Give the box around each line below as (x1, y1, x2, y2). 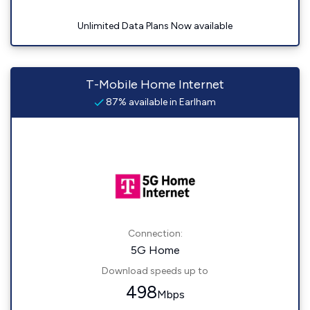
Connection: (127, 228, 183, 239)
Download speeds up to (102, 265, 208, 277)
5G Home (130, 244, 180, 257)
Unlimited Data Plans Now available (77, 20, 232, 32)
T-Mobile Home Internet (86, 77, 224, 92)
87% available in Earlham (104, 96, 216, 108)
